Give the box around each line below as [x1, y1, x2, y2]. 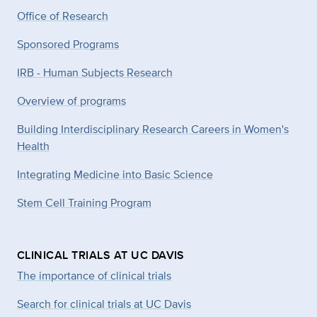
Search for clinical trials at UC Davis [17, 295, 191, 312]
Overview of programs [17, 92, 126, 109]
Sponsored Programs [17, 35, 119, 52]
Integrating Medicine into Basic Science [17, 166, 213, 183]
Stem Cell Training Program [17, 194, 151, 211]
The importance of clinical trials [17, 267, 171, 284]
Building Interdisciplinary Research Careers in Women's [17, 120, 289, 137]
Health [17, 137, 50, 154]
